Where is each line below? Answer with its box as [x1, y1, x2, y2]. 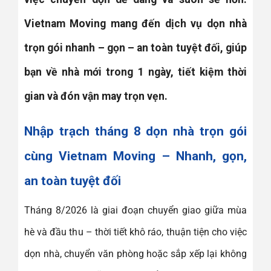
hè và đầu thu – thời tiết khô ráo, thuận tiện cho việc [24, 226, 247, 238]
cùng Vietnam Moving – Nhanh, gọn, [24, 148, 247, 163]
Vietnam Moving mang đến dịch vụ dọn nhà [24, 18, 247, 30]
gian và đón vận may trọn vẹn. [24, 90, 168, 103]
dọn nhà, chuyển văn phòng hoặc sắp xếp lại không [24, 248, 247, 260]
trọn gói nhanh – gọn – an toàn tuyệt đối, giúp [24, 42, 247, 54]
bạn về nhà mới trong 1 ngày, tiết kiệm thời [24, 66, 247, 79]
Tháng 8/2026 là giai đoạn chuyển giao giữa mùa [24, 204, 247, 217]
